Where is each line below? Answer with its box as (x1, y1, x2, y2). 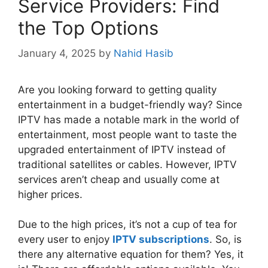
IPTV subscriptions (112, 233, 209, 246)
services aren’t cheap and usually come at (18, 173, 220, 185)
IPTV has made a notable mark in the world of (18, 113, 239, 126)
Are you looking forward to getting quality (18, 83, 217, 96)
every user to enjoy (18, 233, 112, 246)
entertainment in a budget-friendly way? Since (18, 98, 242, 111)
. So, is (209, 233, 242, 246)
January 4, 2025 (18, 47, 96, 59)
